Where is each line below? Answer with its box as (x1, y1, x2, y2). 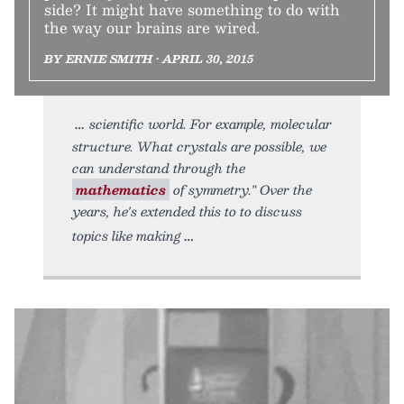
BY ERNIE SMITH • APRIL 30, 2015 (44, 49, 253, 68)
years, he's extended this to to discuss (72, 199, 302, 222)
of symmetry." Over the (170, 178, 312, 200)
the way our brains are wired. (44, 14, 260, 40)
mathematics (76, 178, 166, 200)
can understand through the (72, 156, 245, 179)
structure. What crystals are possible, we (72, 134, 326, 157)
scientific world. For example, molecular (89, 112, 332, 134)
